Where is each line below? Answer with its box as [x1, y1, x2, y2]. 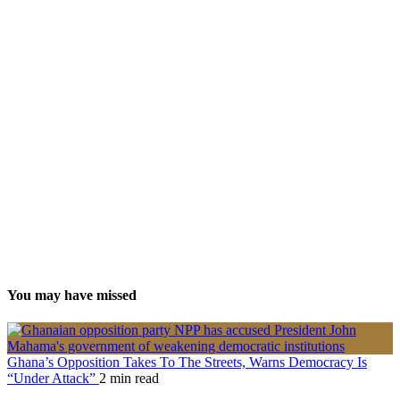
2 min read [99, 371, 159, 387]
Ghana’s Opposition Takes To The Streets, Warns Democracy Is [7, 354, 367, 371]
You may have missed [7, 287, 137, 304]
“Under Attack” [7, 371, 99, 387]
